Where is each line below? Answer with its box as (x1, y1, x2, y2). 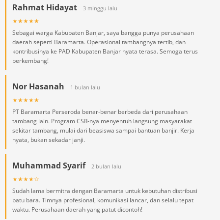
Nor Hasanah (12, 81, 64, 92)
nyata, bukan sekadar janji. (12, 136, 85, 144)
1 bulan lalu (70, 83, 100, 91)
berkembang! (12, 56, 49, 65)
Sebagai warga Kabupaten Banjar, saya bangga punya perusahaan (12, 28, 194, 37)
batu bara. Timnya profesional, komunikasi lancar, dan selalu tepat (12, 196, 193, 204)
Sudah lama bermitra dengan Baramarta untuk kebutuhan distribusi (12, 187, 197, 195)
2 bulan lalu (91, 163, 121, 170)
